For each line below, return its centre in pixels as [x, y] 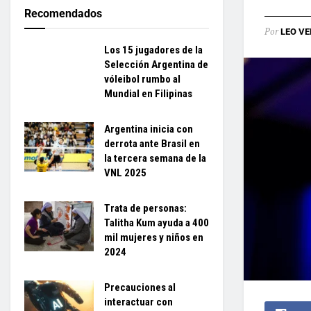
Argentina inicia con [149, 129]
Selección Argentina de [156, 65]
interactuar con [138, 302]
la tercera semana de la [155, 158]
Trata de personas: [145, 208]
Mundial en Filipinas [148, 94]
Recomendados [63, 14]
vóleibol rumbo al [142, 79]
